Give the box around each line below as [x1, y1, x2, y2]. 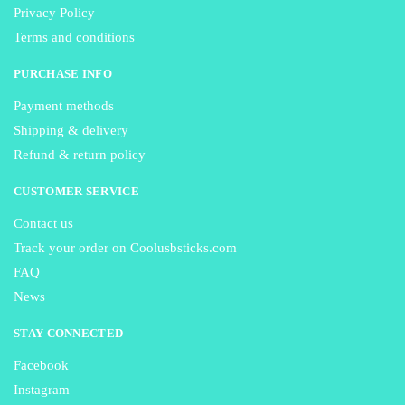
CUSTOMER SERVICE [14, 184, 139, 199]
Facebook [14, 358, 69, 373]
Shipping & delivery [14, 123, 128, 138]
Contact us [14, 216, 73, 231]
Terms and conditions [14, 30, 135, 45]
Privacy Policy [14, 5, 95, 21]
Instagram [14, 382, 70, 398]
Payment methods [14, 99, 114, 114]
